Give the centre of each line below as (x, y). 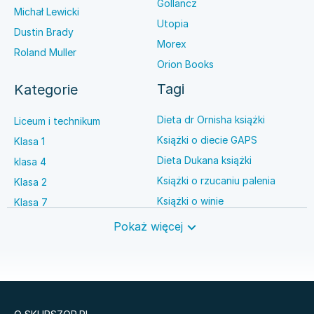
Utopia (173, 23)
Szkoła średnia (48, 223)
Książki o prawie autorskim (218, 262)
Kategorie (46, 90)
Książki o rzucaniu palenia (216, 180)
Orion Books (185, 64)
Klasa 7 (31, 202)
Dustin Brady (44, 32)
